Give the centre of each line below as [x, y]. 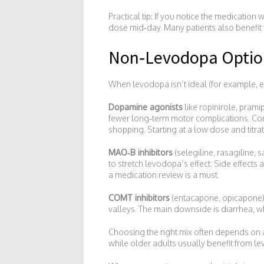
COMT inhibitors [139, 198]
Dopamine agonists [146, 107]
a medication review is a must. [164, 175]
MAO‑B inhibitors [141, 152]
